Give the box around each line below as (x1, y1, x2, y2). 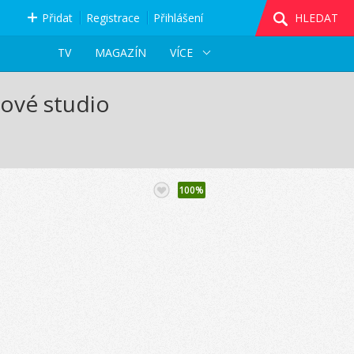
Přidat (41, 10, 73, 25)
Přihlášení (153, 10, 203, 25)
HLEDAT (295, 10, 338, 25)
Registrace (85, 10, 140, 25)
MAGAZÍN (94, 45, 146, 60)
